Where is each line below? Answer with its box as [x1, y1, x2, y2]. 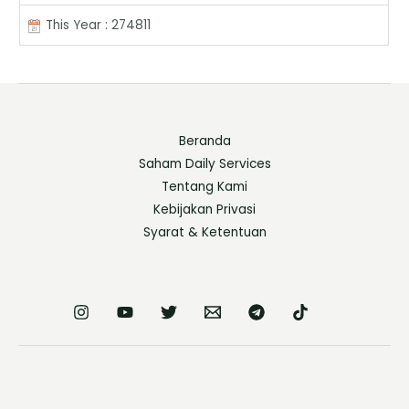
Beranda [178, 132, 231, 151]
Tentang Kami [162, 178, 247, 196]
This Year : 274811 [42, 16, 152, 35]
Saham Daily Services [138, 155, 271, 173]
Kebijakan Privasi [153, 201, 256, 219]
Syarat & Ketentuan [142, 224, 267, 242]
